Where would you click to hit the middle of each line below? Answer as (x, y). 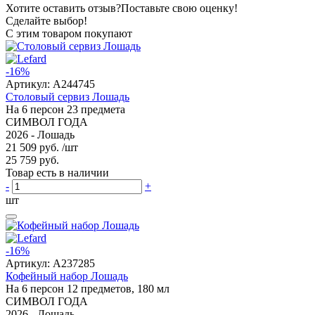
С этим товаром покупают (69, 33)
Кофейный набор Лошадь (67, 276)
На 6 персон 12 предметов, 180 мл (88, 288)
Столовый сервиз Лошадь (67, 96)
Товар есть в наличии (57, 172)
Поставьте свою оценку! (179, 8)
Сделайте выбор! (46, 20)
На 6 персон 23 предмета (65, 109)
